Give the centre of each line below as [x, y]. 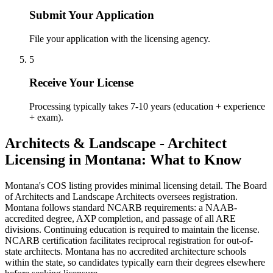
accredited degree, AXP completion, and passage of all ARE [120, 218]
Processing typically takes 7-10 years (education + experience [147, 107]
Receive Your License [81, 83]
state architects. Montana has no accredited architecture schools [126, 251]
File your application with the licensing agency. [120, 38]
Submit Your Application [92, 15]
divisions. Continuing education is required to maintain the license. [132, 229]
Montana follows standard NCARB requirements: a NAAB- [121, 207]
